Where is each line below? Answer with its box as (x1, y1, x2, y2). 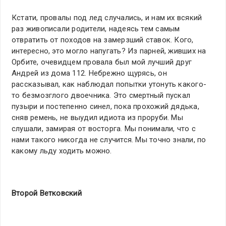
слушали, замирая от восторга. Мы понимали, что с (12, 124, 196, 134)
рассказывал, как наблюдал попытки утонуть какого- (12, 80, 207, 89)
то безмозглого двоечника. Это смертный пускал (12, 91, 191, 100)
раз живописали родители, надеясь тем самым (12, 24, 180, 34)
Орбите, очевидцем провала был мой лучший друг (12, 58, 192, 67)
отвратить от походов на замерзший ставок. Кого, (12, 35, 194, 45)
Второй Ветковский (12, 189, 82, 198)
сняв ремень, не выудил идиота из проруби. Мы (12, 113, 183, 123)
